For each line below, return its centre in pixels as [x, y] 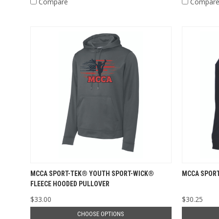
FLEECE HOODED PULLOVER [70, 184]
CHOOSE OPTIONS [101, 214]
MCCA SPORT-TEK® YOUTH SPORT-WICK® [92, 173]
